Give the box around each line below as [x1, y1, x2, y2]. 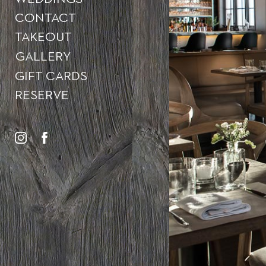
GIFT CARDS [15, 69, 87, 83]
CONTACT [15, 11, 76, 25]
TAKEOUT [15, 30, 72, 44]
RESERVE [15, 88, 69, 102]
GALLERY [15, 50, 71, 64]
